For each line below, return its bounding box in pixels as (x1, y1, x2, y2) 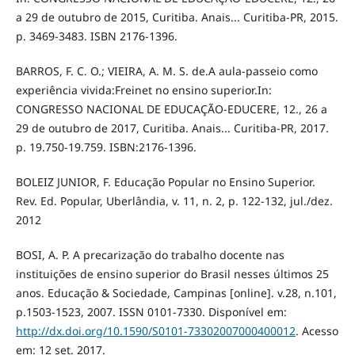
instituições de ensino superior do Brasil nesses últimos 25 (15, 266, 329, 282)
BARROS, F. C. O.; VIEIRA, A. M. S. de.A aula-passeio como (15, 63, 318, 79)
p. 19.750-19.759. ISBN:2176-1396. (15, 139, 197, 155)
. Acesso (295, 323, 338, 339)
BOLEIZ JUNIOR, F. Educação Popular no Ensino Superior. (15, 174, 315, 190)
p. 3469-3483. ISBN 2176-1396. (15, 29, 177, 44)
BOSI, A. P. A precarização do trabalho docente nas (15, 247, 284, 263)
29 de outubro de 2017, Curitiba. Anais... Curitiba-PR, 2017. (15, 120, 329, 136)
